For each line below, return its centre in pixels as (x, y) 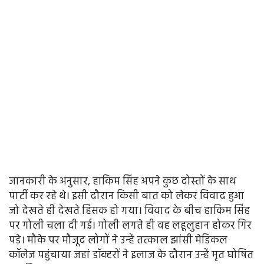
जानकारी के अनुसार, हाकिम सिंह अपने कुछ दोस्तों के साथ (123, 182)
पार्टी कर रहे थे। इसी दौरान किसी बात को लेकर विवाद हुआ (126, 197)
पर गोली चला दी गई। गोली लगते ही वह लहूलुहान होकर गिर (130, 226)
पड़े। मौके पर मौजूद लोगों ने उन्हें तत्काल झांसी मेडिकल (118, 241)
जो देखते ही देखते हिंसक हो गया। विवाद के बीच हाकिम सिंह (129, 212)
